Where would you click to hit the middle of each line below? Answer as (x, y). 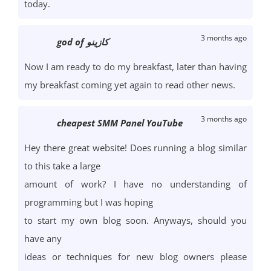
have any (43, 239)
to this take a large (62, 166)
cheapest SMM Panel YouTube (120, 123)
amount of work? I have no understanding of (135, 184)
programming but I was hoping (89, 202)
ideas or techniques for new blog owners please (135, 257)
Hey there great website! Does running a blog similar (135, 148)
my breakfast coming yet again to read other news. (130, 85)
